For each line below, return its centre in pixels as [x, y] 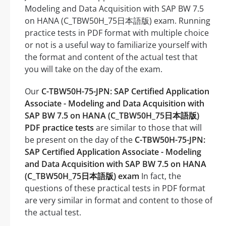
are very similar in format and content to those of [119, 201]
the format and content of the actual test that [111, 57]
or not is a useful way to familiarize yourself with [116, 45]
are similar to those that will [148, 128]
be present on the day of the [80, 140]
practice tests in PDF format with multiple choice [117, 33]
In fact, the [160, 176]
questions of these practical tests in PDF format [115, 188]
